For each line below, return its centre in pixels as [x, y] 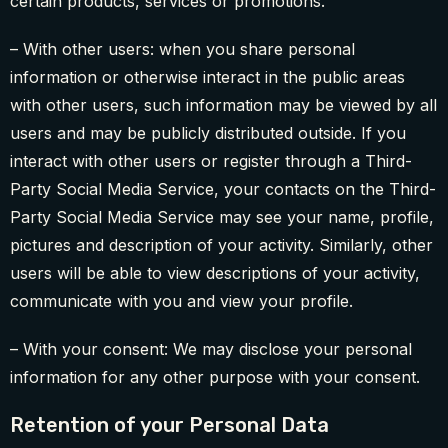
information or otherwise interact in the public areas [207, 77]
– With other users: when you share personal [182, 49]
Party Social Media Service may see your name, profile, [222, 217]
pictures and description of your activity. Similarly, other [221, 245]
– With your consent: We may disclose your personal [211, 349]
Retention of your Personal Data [169, 425]
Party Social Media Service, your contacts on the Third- [223, 189]
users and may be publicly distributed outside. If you [208, 133]
